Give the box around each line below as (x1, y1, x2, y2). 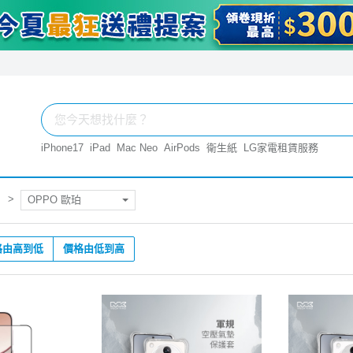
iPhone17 (41, 142, 84, 154)
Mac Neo (117, 142, 158, 154)
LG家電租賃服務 (243, 142, 318, 154)
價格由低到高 (63, 242, 124, 255)
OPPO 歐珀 (28, 193, 81, 206)
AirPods (164, 142, 200, 154)
